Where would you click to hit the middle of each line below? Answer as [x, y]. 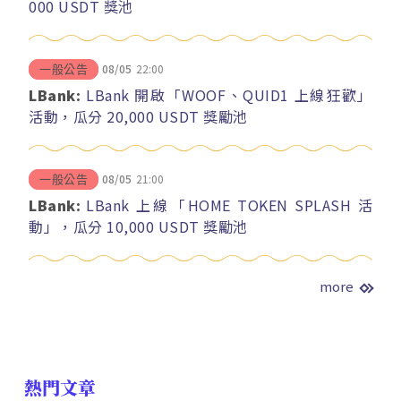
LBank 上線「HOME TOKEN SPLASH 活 [229, 205]
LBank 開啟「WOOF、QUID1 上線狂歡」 [229, 94]
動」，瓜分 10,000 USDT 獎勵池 [138, 226]
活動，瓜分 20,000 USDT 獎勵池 [138, 116]
